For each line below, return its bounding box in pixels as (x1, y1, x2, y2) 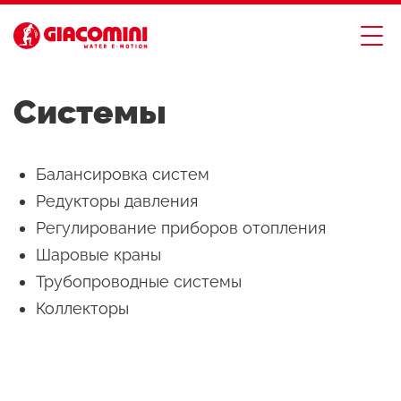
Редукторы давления (36, 192, 198, 210)
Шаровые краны (36, 245, 161, 264)
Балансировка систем (36, 165, 209, 183)
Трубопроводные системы (36, 272, 242, 291)
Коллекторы (36, 299, 129, 318)
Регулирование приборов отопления (36, 218, 326, 237)
